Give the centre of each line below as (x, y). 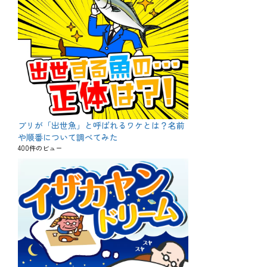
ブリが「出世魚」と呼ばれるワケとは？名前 (101, 125)
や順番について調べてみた (68, 137)
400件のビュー (40, 148)
